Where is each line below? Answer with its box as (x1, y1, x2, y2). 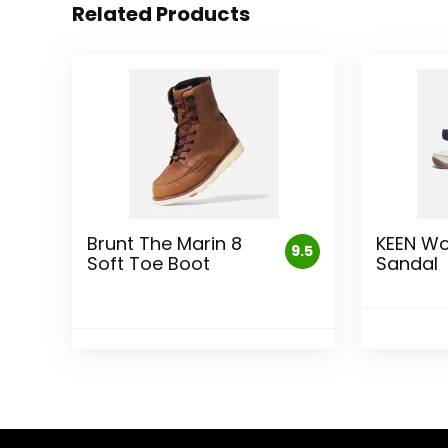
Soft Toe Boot (87, 251, 211, 277)
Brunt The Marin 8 (87, 231, 243, 257)
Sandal (375, 251, 438, 277)
